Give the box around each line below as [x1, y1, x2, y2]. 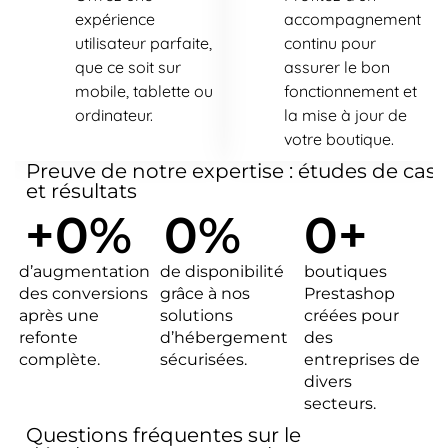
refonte [19, 328, 79, 348]
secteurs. [303, 394, 376, 414]
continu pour [284, 33, 376, 54]
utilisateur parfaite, [75, 33, 212, 54]
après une [19, 306, 100, 326]
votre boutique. [284, 129, 394, 150]
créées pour [303, 306, 399, 326]
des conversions [19, 284, 149, 304]
